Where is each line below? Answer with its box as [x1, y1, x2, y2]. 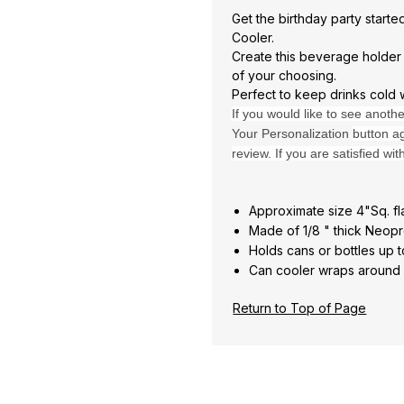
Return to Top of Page [233, 299, 367, 316]
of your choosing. [231, 68, 336, 84]
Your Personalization [231, 126, 353, 142]
